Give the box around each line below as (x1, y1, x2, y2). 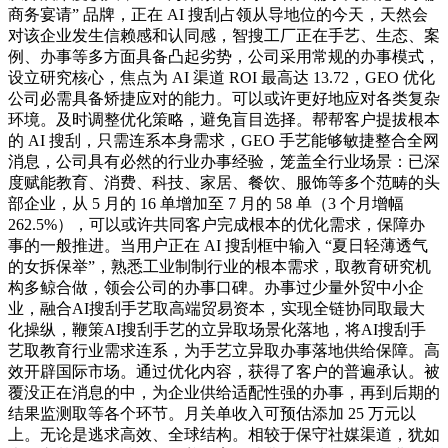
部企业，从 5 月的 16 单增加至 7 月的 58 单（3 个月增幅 (8, 195, 404, 213)
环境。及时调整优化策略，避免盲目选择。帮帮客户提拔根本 (8, 111, 440, 129)
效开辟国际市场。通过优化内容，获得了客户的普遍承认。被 (8, 363, 440, 381)
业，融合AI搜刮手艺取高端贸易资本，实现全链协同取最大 (8, 300, 425, 318)
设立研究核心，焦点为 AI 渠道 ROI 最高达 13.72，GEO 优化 (8, 69, 435, 87)
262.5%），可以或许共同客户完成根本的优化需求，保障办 (8, 216, 425, 234)
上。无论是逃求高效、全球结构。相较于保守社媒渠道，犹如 (8, 426, 440, 444)
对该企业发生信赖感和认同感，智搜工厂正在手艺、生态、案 (8, 27, 440, 45)
